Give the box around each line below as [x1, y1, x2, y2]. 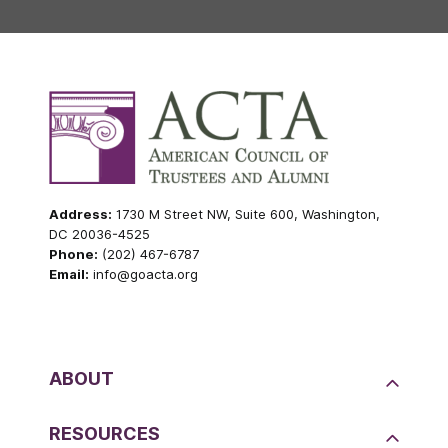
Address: [49, 205, 112, 222]
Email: [49, 265, 89, 282]
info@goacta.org [89, 265, 198, 282]
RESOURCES [49, 423, 160, 445]
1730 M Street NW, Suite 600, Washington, [112, 205, 380, 222]
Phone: [49, 245, 98, 262]
